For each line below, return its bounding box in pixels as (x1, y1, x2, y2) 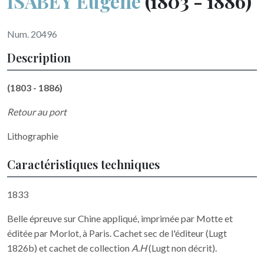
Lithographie (7, 130, 58, 141)
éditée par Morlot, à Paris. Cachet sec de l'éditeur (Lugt (7, 227, 227, 239)
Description (7, 49, 71, 65)
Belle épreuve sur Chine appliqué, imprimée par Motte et (7, 212, 233, 224)
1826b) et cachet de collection (7, 242, 131, 253)
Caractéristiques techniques (7, 156, 160, 172)
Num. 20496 (7, 28, 57, 39)
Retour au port (7, 105, 67, 117)
